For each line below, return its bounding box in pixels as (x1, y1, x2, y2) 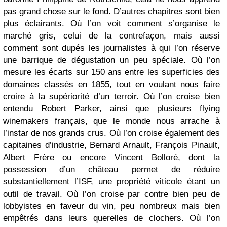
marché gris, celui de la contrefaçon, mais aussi (3, 31, 220, 41)
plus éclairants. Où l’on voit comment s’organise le (3, 19, 220, 28)
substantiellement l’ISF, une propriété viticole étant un (3, 177, 220, 186)
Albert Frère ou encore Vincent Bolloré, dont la (3, 153, 220, 162)
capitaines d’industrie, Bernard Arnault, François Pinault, (3, 140, 220, 150)
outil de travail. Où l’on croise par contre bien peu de (3, 189, 220, 199)
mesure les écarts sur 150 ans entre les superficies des (3, 67, 220, 77)
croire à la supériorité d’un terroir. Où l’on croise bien (3, 92, 220, 101)
